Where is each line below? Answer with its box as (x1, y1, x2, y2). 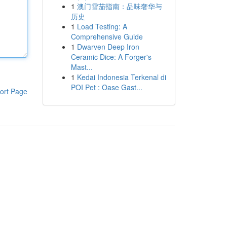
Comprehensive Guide (70, 31, 143, 42)
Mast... (70, 62, 93, 72)
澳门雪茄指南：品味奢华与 (77, 1, 162, 11)
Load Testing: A (77, 21, 127, 31)
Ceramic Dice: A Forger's (70, 52, 152, 62)
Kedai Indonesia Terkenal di (77, 72, 166, 82)
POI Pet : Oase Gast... (70, 82, 142, 92)
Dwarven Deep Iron (77, 42, 139, 52)
